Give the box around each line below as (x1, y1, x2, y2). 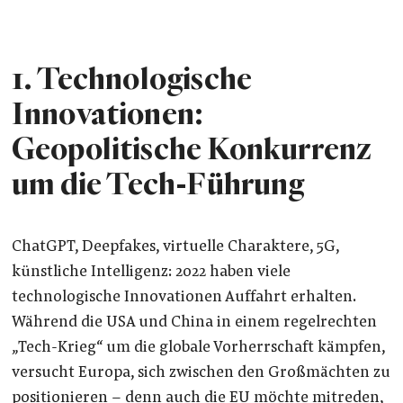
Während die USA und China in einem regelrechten (11, 315, 377, 332)
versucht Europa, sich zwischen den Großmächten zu (11, 365, 390, 382)
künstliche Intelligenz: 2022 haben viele (11, 264, 291, 282)
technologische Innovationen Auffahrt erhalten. (11, 290, 355, 307)
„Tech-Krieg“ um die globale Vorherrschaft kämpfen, (11, 340, 385, 357)
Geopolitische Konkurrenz (11, 133, 372, 166)
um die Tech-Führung (11, 168, 305, 201)
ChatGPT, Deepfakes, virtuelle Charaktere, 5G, (11, 239, 339, 256)
